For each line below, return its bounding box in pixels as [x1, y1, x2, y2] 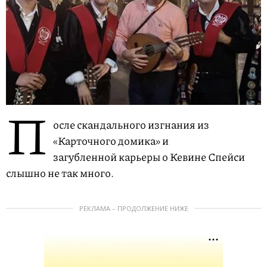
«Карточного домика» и [53, 133, 169, 149]
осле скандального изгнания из [53, 117, 209, 133]
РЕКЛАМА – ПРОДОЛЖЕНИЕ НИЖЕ [79, 204, 188, 213]
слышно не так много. [6, 165, 116, 181]
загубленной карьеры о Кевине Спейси [53, 149, 245, 165]
